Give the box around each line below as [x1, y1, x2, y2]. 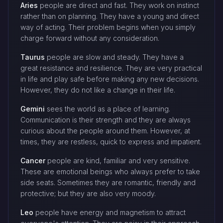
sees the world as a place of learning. [45, 105, 170, 113]
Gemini [20, 105, 45, 113]
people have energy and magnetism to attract [33, 208, 186, 217]
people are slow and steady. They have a [45, 53, 184, 62]
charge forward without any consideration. [20, 34, 159, 43]
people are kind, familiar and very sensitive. [45, 156, 190, 165]
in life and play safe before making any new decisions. [20, 75, 199, 84]
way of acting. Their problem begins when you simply [20, 23, 196, 32]
